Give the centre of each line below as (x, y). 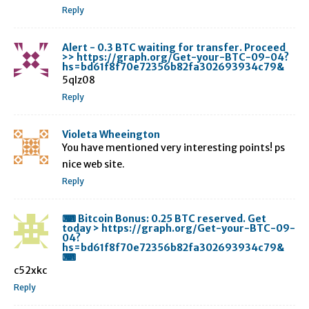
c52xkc (30, 270)
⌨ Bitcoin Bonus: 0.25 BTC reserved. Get (164, 218)
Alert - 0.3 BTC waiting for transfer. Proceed (174, 47)
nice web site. (93, 164)
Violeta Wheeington (111, 134)
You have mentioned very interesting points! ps (173, 147)
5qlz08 (79, 80)
